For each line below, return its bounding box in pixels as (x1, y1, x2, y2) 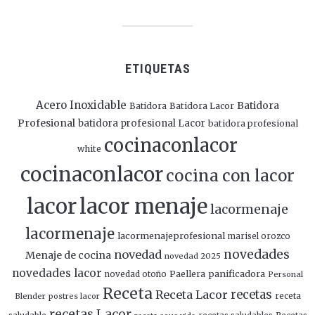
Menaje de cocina (25, 249, 111, 262)
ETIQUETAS (124, 61, 191, 76)
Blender (14, 291, 46, 301)
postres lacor (48, 291, 100, 301)
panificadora (208, 268, 265, 279)
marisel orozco (227, 231, 290, 241)
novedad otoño (105, 269, 167, 279)
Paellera (169, 269, 205, 279)
